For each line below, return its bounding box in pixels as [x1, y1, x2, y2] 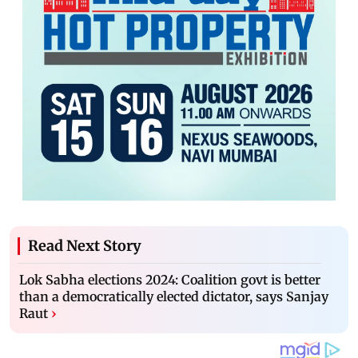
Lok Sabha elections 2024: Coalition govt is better [19, 271, 320, 288]
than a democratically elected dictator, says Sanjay [19, 288, 328, 304]
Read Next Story [28, 236, 141, 255]
